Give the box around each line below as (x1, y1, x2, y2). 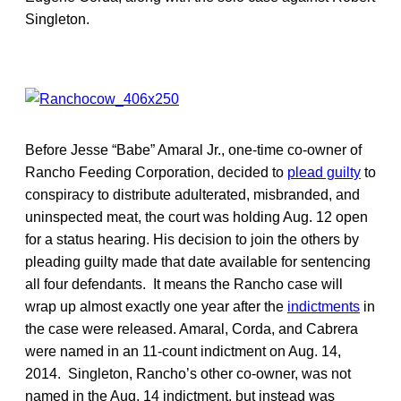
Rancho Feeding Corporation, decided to (25, 164, 287, 180)
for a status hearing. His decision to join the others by (25, 231, 359, 247)
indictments (287, 298, 360, 314)
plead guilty (287, 164, 361, 180)
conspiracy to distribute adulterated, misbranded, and (25, 186, 360, 202)
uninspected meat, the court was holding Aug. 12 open (25, 209, 368, 225)
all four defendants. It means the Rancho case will (25, 276, 343, 292)
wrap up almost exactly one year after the (25, 298, 287, 314)
